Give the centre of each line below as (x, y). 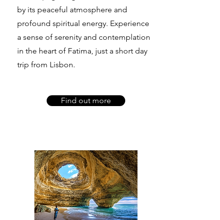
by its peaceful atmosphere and (72, 10)
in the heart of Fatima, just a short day (82, 51)
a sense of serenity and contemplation (84, 37)
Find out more (86, 101)
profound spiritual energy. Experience (83, 24)
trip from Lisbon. (46, 65)
